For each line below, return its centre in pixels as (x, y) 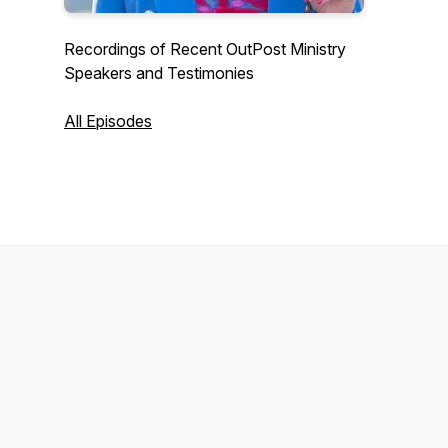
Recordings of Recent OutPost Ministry (205, 49)
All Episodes (108, 121)
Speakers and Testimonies (159, 73)
